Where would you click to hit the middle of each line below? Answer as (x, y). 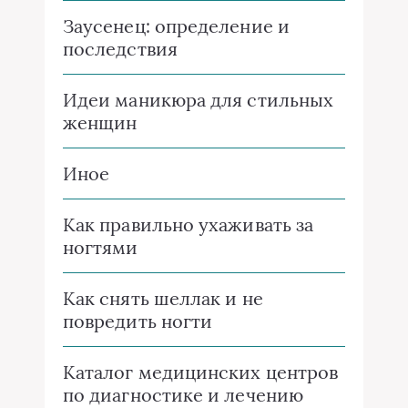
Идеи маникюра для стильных (199, 99)
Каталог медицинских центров (201, 372)
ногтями (101, 247)
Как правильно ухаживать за (189, 224)
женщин (100, 122)
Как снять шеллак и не (163, 298)
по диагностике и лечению (183, 394)
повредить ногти (138, 321)
